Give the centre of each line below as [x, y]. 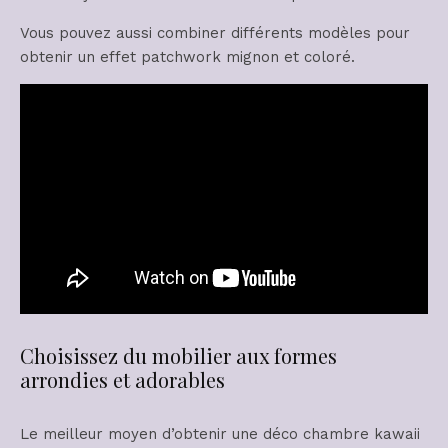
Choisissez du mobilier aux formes [178, 355]
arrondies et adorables [122, 379]
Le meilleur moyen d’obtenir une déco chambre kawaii [220, 433]
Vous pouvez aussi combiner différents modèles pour [215, 33]
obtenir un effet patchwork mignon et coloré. [187, 57]
